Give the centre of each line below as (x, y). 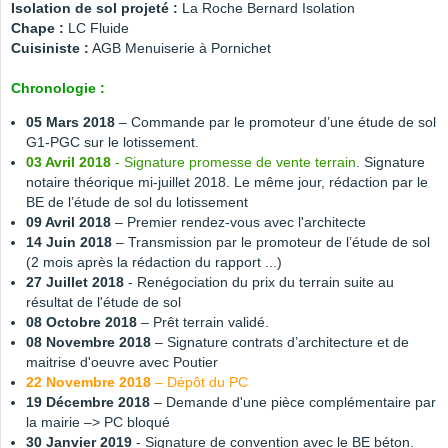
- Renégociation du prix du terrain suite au (259, 282)
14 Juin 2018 (69, 242)
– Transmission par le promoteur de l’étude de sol (271, 242)
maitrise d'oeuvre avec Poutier (122, 362)
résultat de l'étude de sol (103, 302)
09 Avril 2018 (68, 222)
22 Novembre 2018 (88, 382)
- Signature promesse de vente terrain (235, 162)
